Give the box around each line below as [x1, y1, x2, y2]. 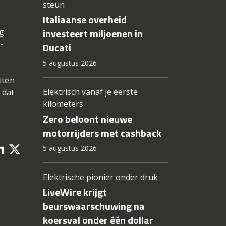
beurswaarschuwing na [42, 198, 145, 214]
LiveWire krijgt [42, 184, 107, 200]
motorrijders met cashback [42, 125, 161, 141]
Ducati [42, 40, 71, 56]
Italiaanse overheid [42, 12, 127, 28]
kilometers [42, 98, 83, 110]
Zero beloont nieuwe [42, 111, 132, 127]
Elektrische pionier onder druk [42, 172, 158, 183]
